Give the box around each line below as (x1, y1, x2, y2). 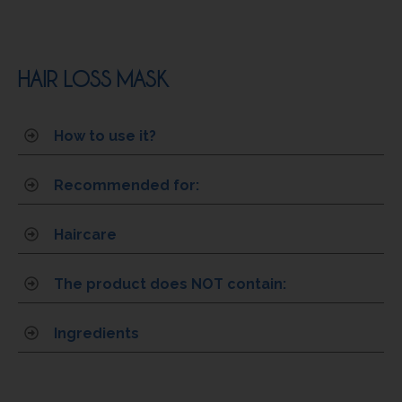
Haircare (54, 225, 117, 243)
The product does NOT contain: (54, 275, 286, 293)
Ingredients (54, 324, 139, 342)
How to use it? (54, 127, 156, 144)
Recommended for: (54, 176, 199, 194)
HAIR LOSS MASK (18, 66, 168, 91)
